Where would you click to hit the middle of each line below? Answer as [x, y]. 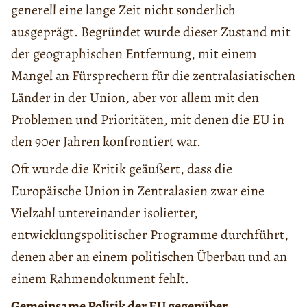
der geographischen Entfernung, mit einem [134, 54]
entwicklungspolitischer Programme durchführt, [150, 235]
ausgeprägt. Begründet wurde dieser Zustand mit [151, 32]
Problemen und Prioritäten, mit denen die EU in [148, 120]
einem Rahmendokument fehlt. [100, 279]
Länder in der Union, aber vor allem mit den [135, 98]
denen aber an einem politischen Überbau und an [149, 257]
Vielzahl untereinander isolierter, [105, 213]
